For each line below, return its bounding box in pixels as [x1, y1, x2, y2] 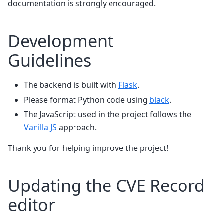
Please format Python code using [24, 94, 149, 105]
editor [8, 193, 55, 216]
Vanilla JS [24, 121, 57, 133]
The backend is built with [24, 79, 118, 90]
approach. [57, 121, 97, 133]
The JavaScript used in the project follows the [24, 109, 191, 120]
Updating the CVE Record [8, 174, 205, 197]
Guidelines [8, 48, 91, 72]
